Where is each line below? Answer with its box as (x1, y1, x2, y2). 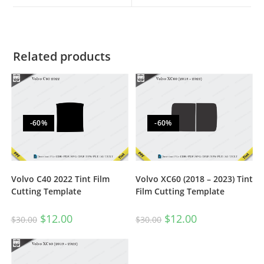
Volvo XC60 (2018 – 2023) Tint (136, 173, 253, 185)
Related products (13, 48, 111, 64)
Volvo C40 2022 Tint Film (11, 173, 110, 185)
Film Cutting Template (136, 186, 225, 197)
